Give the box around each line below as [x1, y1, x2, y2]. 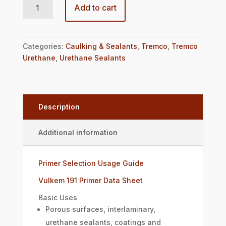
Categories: [22, 42, 66, 51]
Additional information [38, 128, 118, 137]
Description [38, 102, 80, 111]
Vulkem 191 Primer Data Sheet [38, 176, 143, 185]
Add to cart [74, 2, 117, 13]
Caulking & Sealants [65, 42, 137, 51]
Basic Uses [38, 193, 77, 202]
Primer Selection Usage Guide [38, 159, 144, 168]
